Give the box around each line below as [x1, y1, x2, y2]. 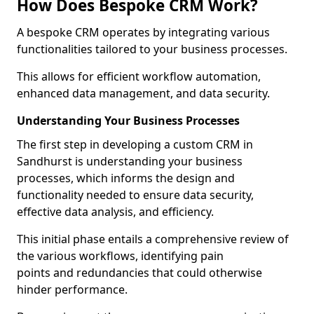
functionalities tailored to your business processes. [17, 41, 287, 57]
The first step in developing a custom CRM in [17, 137, 253, 152]
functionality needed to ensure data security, [17, 187, 254, 203]
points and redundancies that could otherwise [17, 265, 262, 280]
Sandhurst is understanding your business [17, 153, 243, 169]
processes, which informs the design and [17, 170, 235, 186]
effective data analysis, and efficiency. [17, 204, 214, 219]
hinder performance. [17, 282, 128, 297]
